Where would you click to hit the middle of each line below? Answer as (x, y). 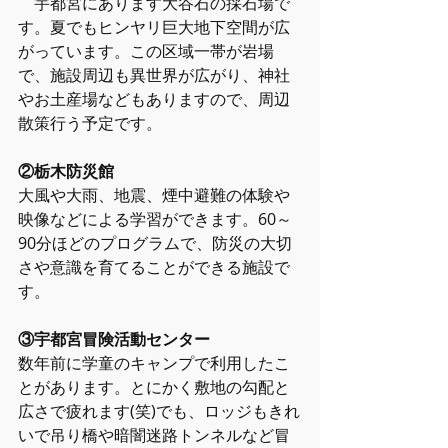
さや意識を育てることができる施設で (154, 267)
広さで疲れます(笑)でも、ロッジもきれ (159, 411)
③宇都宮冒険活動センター (114, 339)
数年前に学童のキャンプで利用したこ (154, 363)
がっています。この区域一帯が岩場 (146, 51)
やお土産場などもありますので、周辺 (154, 99)
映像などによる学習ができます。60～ (155, 219)
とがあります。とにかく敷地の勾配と (154, 387)
